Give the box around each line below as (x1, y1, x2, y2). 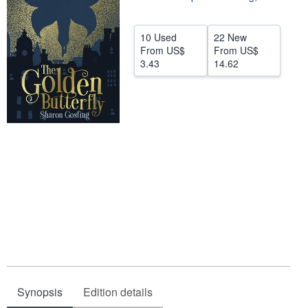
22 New (213, 30, 247, 44)
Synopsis (17, 283, 63, 300)
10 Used (140, 30, 177, 44)
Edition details (83, 283, 153, 300)
